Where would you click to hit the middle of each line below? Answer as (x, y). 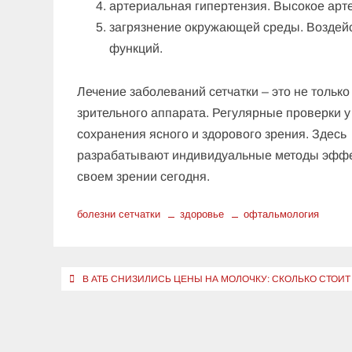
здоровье (202, 214)
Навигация (106, 278)
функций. (136, 48)
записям (93, 330)
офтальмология (282, 214)
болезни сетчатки (119, 214)
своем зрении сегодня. (144, 176)
